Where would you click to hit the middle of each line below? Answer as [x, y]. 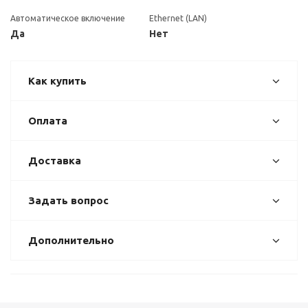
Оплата [48, 121]
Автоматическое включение [68, 18]
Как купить [57, 81]
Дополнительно [71, 240]
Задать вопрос [68, 200]
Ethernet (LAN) [178, 18]
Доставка [55, 161]
